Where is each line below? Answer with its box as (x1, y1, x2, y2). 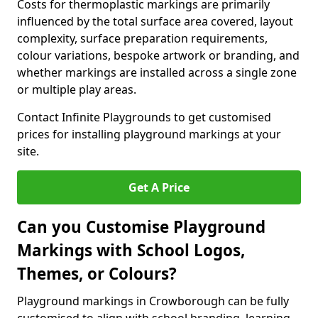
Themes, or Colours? (17, 263, 177, 285)
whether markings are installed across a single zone (17, 65, 297, 80)
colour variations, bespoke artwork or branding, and (17, 48, 300, 63)
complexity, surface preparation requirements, (17, 31, 268, 46)
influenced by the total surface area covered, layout (17, 13, 293, 29)
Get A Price (128, 180, 190, 195)
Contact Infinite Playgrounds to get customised (17, 109, 271, 125)
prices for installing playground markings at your (17, 126, 281, 142)
